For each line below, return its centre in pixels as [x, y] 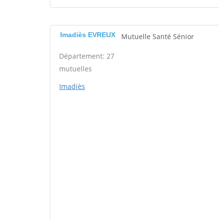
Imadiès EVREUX [88, 35]
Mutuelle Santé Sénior [158, 36]
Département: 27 [87, 56]
